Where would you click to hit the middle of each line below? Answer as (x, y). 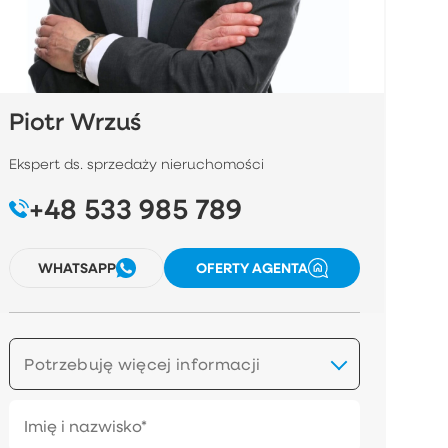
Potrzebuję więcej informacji (142, 363)
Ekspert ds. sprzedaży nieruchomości (139, 164)
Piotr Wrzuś (76, 120)
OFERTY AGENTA (251, 268)
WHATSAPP (76, 268)
